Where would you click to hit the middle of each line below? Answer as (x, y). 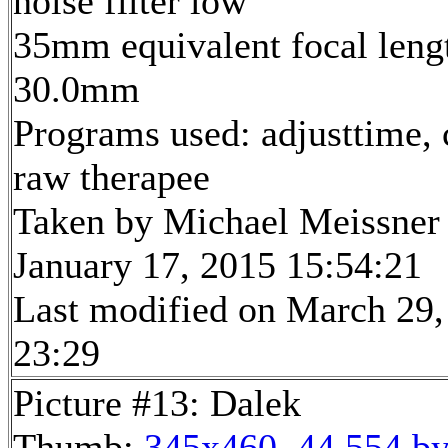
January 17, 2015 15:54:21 (217, 264)
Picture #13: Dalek (157, 402)
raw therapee (111, 176)
